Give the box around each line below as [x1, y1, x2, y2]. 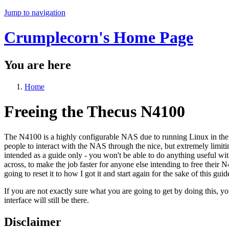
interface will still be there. [4, 195, 89, 204]
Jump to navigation [4, 8, 65, 17]
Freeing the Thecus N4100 [4, 102, 185, 121]
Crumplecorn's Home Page [4, 28, 193, 47]
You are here [4, 58, 71, 72]
